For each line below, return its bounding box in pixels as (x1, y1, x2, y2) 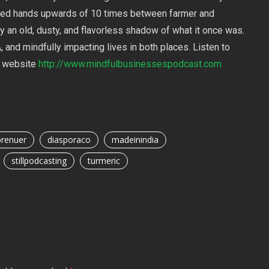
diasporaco (47, 133, 91, 145)
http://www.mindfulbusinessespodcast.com (38, 58, 222, 70)
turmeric (87, 154, 120, 166)
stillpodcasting (11, 154, 67, 166)
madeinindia (111, 133, 159, 145)
